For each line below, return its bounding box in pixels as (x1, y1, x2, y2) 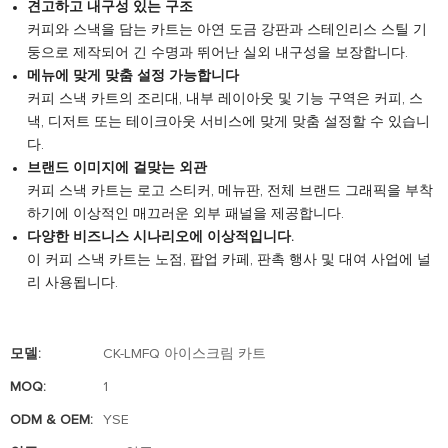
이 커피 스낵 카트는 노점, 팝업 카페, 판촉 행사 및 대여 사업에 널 (26, 253, 431, 267)
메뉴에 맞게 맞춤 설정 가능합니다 (26, 69, 239, 83)
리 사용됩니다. (26, 276, 118, 290)
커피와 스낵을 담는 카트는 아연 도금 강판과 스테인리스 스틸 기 (26, 23, 427, 37)
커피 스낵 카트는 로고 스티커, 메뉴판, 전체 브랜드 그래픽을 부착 (26, 184, 433, 198)
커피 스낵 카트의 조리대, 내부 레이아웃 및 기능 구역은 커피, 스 (26, 92, 423, 106)
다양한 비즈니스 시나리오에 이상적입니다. (26, 230, 294, 244)
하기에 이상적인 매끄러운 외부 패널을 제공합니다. (26, 207, 344, 221)
